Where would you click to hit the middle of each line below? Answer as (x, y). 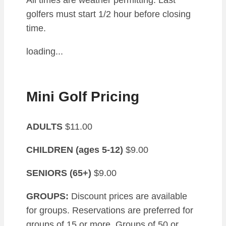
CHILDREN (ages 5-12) (75, 150)
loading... (45, 52)
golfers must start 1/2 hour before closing (108, 14)
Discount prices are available (128, 196)
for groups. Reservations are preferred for (110, 210)
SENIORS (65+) (59, 173)
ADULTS (44, 126)
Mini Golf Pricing (83, 97)
